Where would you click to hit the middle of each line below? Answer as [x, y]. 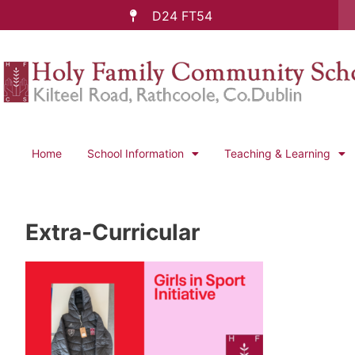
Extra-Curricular [113, 232]
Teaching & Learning [277, 153]
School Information [136, 153]
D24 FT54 [182, 16]
